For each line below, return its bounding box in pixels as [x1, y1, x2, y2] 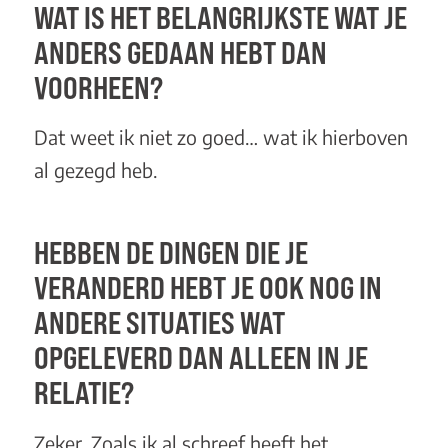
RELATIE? [33, 374, 134, 412]
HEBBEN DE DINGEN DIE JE [33, 234, 308, 272]
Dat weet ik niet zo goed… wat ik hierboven [33, 125, 408, 150]
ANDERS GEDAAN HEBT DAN [33, 33, 327, 71]
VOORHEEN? [33, 68, 163, 106]
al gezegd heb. [33, 158, 158, 183]
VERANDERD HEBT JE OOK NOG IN [33, 269, 382, 307]
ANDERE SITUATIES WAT [33, 304, 285, 342]
